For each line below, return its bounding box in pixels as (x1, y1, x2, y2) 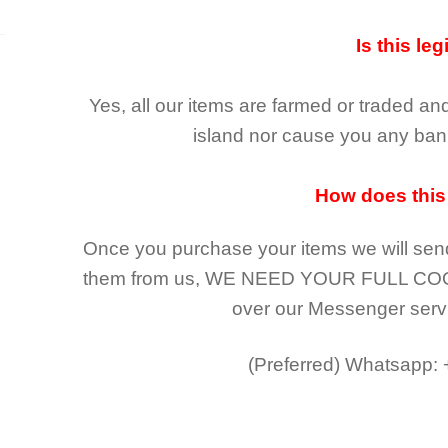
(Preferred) (248, 354, 341, 376)
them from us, (83, 268, 201, 290)
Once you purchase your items (82, 238, 347, 260)
